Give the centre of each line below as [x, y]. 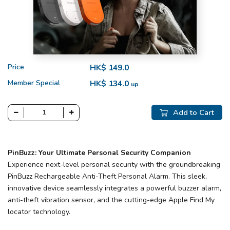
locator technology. [39, 212]
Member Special [34, 83]
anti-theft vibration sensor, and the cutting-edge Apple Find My [111, 200]
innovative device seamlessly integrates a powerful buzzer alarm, [114, 188]
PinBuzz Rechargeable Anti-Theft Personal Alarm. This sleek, [107, 176]
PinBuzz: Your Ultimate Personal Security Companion [99, 152]
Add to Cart [194, 113]
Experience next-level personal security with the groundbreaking [114, 164]
